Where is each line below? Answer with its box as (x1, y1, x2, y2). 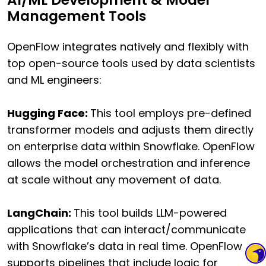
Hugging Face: (7, 105, 90, 121)
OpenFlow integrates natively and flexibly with (7, 39, 249, 54)
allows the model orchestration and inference (7, 155, 250, 170)
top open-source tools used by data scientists (7, 55, 255, 71)
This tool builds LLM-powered (74, 205, 227, 220)
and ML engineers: (7, 72, 102, 87)
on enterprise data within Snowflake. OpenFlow (7, 138, 255, 154)
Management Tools (7, 6, 146, 26)
